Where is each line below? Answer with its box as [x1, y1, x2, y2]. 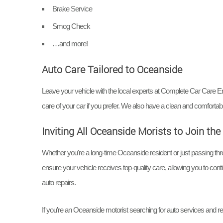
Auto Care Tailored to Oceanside [42, 62, 182, 76]
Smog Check [52, 22, 90, 31]
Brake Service [52, 4, 92, 13]
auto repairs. [42, 178, 76, 187]
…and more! [52, 39, 88, 48]
